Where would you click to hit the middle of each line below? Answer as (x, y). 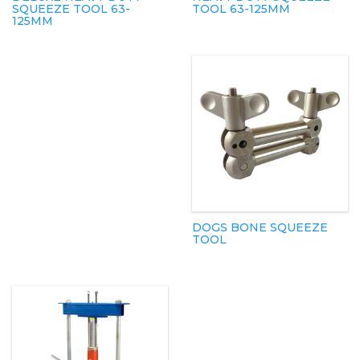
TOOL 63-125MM (241, 9)
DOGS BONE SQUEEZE (260, 228)
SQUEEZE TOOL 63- (71, 9)
